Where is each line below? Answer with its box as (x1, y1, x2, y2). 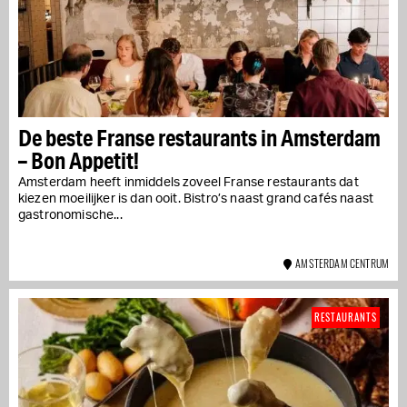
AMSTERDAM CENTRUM (291, 254, 389, 271)
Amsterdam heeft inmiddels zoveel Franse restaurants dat (18, 175, 359, 189)
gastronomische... (18, 208, 123, 222)
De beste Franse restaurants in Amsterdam (18, 123, 381, 152)
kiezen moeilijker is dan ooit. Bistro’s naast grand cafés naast (18, 192, 374, 205)
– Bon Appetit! (18, 145, 139, 174)
